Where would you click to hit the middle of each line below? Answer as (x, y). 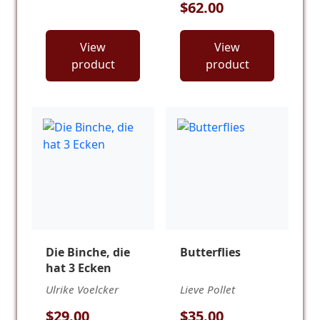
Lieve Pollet (207, 290)
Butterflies (210, 252)
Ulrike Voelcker (82, 290)
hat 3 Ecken (79, 267)
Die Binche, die (88, 252)
